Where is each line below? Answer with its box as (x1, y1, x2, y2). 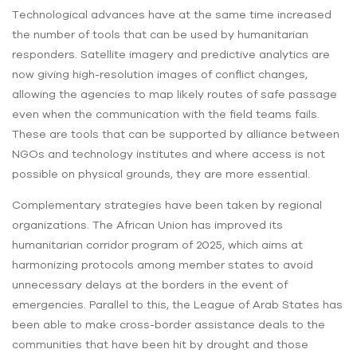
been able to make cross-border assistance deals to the (12, 318, 325, 331)
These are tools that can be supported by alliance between (12, 127, 339, 141)
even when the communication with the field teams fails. (12, 108, 320, 121)
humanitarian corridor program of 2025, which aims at (12, 238, 303, 252)
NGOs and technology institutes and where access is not (12, 147, 325, 161)
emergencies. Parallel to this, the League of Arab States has (12, 298, 343, 312)
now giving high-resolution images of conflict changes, (12, 68, 308, 81)
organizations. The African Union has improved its (12, 218, 283, 232)
